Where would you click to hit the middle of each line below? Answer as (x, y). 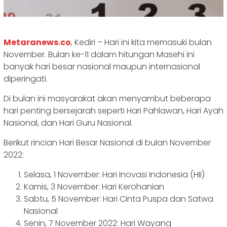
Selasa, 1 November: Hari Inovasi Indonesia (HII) (114, 175)
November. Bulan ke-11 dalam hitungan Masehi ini (99, 55)
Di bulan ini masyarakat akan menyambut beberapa (107, 99)
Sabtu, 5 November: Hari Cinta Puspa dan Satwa (119, 199)
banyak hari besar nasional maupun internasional (102, 67)
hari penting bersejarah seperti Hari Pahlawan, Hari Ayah (113, 111)
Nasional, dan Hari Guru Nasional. (68, 123)
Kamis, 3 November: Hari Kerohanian (94, 187)
